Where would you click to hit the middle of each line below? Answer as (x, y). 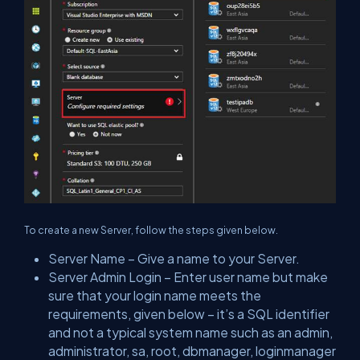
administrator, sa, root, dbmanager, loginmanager (192, 350)
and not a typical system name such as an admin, (190, 332)
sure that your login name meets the (155, 295)
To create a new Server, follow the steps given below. (151, 229)
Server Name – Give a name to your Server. (174, 258)
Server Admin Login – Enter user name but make (188, 276)
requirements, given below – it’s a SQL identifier (189, 313)
